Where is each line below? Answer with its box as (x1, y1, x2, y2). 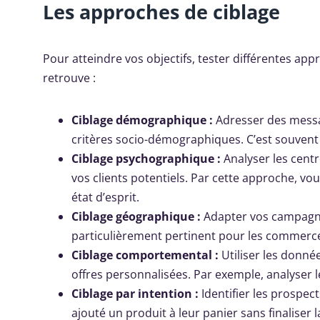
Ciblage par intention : (71, 286, 199, 302)
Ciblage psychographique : (71, 151, 221, 167)
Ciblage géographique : (71, 209, 201, 225)
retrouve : (43, 70, 96, 86)
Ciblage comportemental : (71, 247, 219, 264)
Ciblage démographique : (71, 112, 213, 129)
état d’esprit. (71, 189, 139, 206)
